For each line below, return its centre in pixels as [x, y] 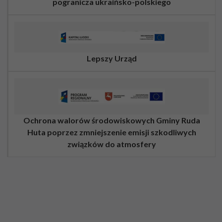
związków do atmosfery [111, 144]
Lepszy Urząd [111, 58]
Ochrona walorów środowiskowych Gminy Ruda [111, 120]
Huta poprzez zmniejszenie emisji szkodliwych [111, 132]
